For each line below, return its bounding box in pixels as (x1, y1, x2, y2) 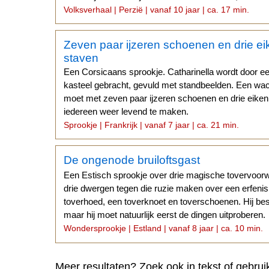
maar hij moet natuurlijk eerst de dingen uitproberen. (64, 210, 266, 220)
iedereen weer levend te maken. (64, 106, 189, 116)
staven (64, 51, 99, 64)
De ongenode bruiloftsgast (64, 154, 201, 167)
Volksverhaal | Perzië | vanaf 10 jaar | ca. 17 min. (64, 4, 250, 14)
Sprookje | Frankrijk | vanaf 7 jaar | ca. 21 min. (64, 119, 240, 130)
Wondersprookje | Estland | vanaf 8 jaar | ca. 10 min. (64, 223, 264, 234)
